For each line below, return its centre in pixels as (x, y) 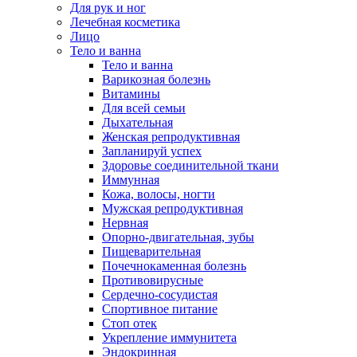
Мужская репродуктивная (173, 208)
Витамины (131, 94)
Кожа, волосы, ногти (159, 194)
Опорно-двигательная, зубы (178, 237)
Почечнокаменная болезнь (174, 266)
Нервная (125, 223)
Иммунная (131, 180)
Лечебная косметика (125, 22)
